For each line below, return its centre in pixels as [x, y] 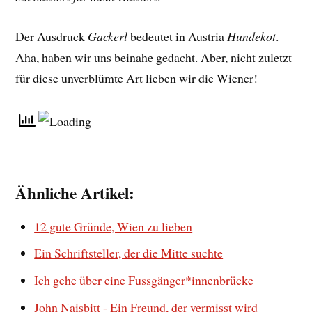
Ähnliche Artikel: [75, 193]
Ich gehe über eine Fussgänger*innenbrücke [144, 280]
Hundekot [252, 36]
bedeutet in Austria [176, 36]
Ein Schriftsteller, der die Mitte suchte [129, 253]
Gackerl [108, 36]
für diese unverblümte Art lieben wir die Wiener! [137, 78]
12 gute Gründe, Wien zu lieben [114, 226]
